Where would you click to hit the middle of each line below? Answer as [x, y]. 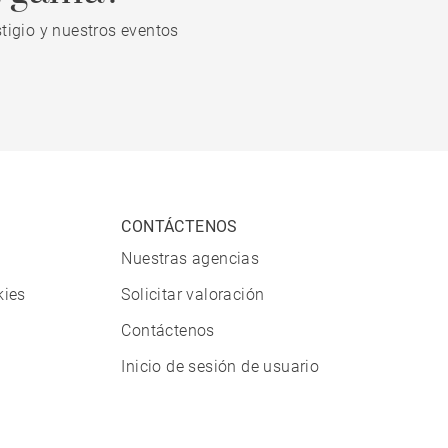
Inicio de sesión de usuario [220, 367]
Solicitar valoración [193, 295]
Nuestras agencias [190, 259]
